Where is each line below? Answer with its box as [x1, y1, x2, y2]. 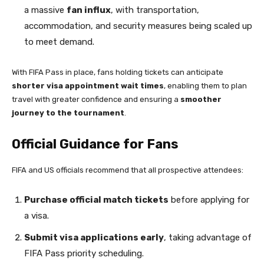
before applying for [169, 194, 249, 206]
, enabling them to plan [164, 81, 247, 91]
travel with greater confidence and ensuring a [12, 95, 180, 104]
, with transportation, [111, 5, 199, 16]
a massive [24, 5, 67, 16]
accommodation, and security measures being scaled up [24, 21, 252, 32]
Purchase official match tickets [24, 194, 169, 206]
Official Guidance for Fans [12, 136, 179, 153]
